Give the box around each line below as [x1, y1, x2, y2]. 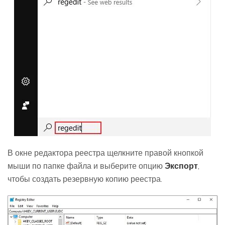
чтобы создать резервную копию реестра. [8, 174, 162, 184]
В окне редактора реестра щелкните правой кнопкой [8, 148, 203, 158]
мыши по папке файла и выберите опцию [8, 161, 165, 171]
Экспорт [165, 161, 198, 171]
